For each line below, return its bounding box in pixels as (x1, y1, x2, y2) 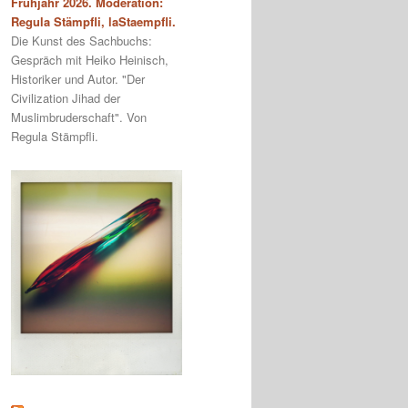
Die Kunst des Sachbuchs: (11, 32, 152, 50)
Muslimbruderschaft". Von (11, 108, 147, 127)
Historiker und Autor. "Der (11, 70, 145, 88)
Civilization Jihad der (11, 89, 120, 107)
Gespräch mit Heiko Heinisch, (11, 51, 168, 69)
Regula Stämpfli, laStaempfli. (11, 13, 176, 31)
